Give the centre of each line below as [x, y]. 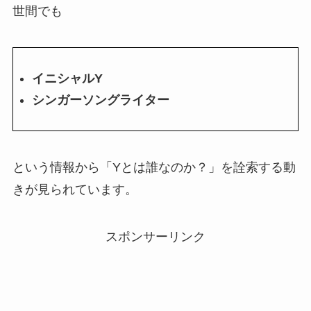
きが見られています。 [75, 189]
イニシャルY [67, 79]
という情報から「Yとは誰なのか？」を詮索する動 [154, 167]
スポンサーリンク [155, 236]
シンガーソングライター [100, 100]
